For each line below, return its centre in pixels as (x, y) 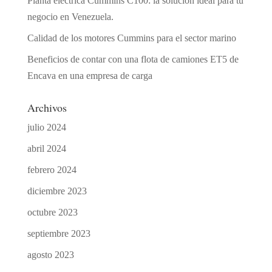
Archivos (47, 108)
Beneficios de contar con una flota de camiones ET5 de (133, 59)
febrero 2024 (52, 170)
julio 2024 (46, 127)
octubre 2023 (52, 212)
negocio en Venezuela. (70, 17)
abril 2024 (46, 149)
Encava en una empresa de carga (90, 76)
